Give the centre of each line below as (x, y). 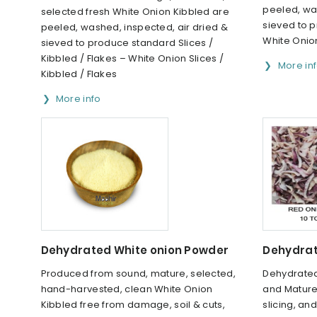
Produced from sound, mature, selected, (138, 273)
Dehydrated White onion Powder (135, 250)
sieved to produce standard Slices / (127, 42)
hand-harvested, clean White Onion (127, 289)
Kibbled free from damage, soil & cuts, (133, 304)
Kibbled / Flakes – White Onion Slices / (132, 58)
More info (78, 98)
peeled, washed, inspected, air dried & (134, 27)
